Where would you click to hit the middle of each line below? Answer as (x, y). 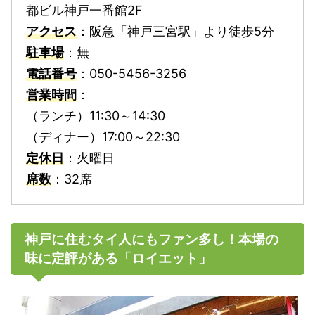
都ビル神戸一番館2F (84, 10)
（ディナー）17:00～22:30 (103, 136)
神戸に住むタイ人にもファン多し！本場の (152, 239)
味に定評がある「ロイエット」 (118, 258)
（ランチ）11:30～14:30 (96, 115)
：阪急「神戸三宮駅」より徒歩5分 (175, 31)
